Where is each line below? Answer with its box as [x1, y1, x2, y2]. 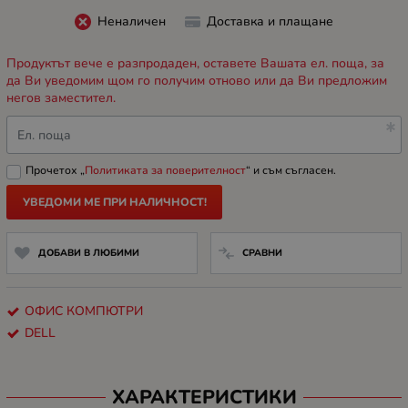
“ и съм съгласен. [246, 163, 336, 178]
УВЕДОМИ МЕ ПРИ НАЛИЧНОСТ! [22, 195, 207, 210]
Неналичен [97, 12, 166, 30]
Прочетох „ [25, 163, 85, 178]
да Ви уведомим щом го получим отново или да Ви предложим [6, 72, 387, 90]
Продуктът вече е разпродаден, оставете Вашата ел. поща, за [6, 55, 384, 73]
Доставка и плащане [207, 12, 333, 30]
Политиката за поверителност [85, 163, 246, 178]
